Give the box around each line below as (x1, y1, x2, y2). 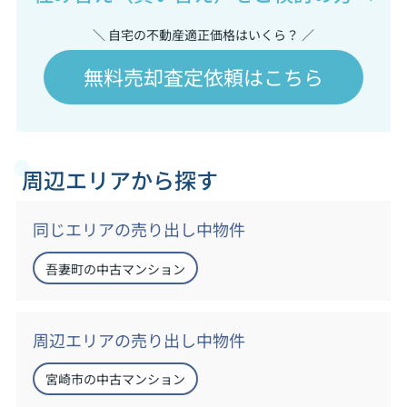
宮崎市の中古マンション (45, 369, 185, 389)
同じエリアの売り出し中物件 (32, 217, 245, 242)
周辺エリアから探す (21, 164, 218, 196)
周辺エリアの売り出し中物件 (32, 327, 245, 352)
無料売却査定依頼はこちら (84, 62, 323, 91)
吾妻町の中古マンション (45, 258, 185, 278)
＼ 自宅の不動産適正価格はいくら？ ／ (93, 24, 314, 44)
